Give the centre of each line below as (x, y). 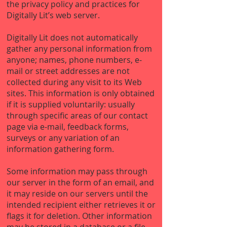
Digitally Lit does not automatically (72, 37)
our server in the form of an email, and (80, 182)
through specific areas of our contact (77, 116)
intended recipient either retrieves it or (81, 205)
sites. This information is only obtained (81, 93)
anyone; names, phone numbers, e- (74, 60)
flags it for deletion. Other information (79, 216)
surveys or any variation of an (63, 138)
